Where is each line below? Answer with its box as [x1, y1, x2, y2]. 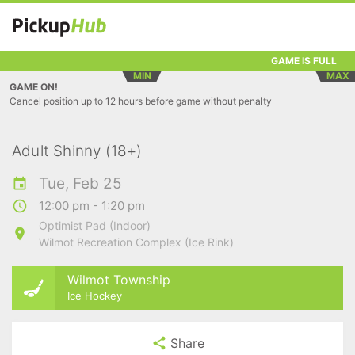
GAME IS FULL [271, 54, 337, 67]
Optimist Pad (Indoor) [39, 219, 151, 232]
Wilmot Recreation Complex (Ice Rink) [39, 235, 234, 249]
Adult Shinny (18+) [12, 142, 143, 160]
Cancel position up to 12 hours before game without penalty [10, 95, 272, 107]
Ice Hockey [67, 288, 122, 302]
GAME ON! [10, 81, 58, 93]
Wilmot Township [67, 271, 170, 288]
